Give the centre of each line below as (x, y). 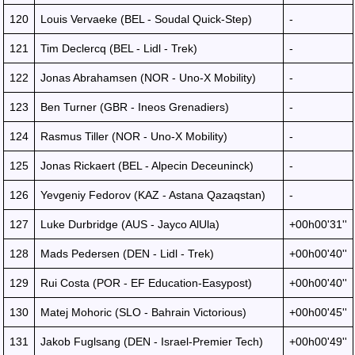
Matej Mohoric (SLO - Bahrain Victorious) (143, 312)
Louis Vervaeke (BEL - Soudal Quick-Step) (146, 19)
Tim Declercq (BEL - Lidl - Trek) (119, 48)
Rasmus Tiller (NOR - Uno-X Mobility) (134, 136)
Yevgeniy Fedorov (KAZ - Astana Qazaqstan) (153, 195)
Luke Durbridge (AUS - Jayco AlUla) (130, 224)
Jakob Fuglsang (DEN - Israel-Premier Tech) (152, 342)
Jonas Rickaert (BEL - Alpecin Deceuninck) (147, 166)
